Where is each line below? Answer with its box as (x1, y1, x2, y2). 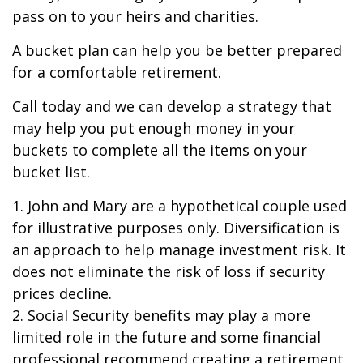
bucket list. (12, 162, 90, 181)
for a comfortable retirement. (12, 62, 221, 82)
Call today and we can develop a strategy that (12, 96, 331, 116)
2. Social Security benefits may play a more (12, 305, 310, 325)
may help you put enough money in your (12, 118, 295, 138)
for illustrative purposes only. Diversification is (12, 218, 340, 237)
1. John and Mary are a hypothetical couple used (12, 196, 347, 216)
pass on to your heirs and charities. (12, 6, 258, 26)
